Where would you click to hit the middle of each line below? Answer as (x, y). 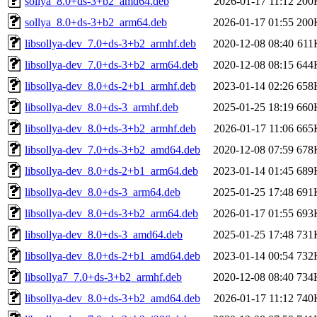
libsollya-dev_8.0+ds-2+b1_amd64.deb (113, 255)
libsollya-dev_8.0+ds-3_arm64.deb (103, 192)
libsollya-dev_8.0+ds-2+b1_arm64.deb (111, 171)
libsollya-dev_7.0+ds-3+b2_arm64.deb (111, 64)
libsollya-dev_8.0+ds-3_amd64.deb (104, 234)
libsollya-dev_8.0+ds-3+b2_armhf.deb (110, 128)
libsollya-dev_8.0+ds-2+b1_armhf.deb (110, 86)
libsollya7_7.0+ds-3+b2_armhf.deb (103, 277)
